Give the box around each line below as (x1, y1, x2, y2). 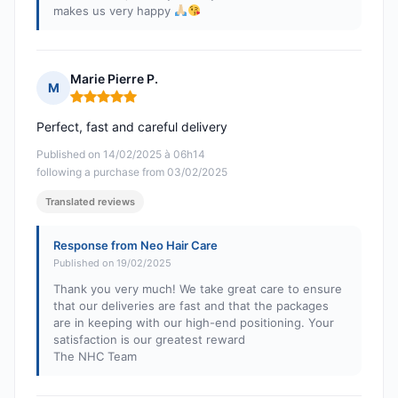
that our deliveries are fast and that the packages (53, 298, 329, 314)
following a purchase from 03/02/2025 (36, 165, 227, 179)
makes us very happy (53, 4, 174, 19)
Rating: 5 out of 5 (69, 95, 176, 113)
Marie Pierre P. (70, 71, 158, 87)
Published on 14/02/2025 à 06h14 (36, 147, 205, 162)
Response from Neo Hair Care (53, 238, 218, 253)
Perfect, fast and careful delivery (36, 119, 227, 135)
